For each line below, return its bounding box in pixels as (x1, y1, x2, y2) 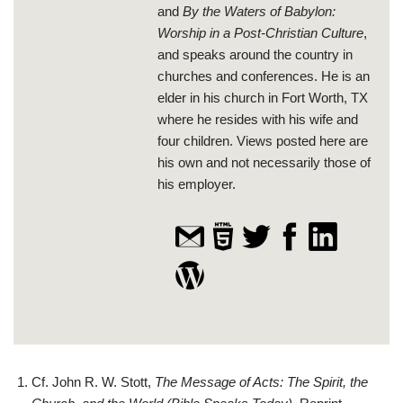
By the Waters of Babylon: (183, 3, 336, 19)
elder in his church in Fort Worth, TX (157, 89, 368, 105)
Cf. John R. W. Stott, (31, 373, 155, 390)
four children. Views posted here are (157, 132, 368, 148)
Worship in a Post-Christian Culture (157, 24, 363, 40)
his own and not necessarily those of (157, 154, 371, 170)
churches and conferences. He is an (157, 67, 370, 84)
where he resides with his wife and (157, 111, 358, 127)
